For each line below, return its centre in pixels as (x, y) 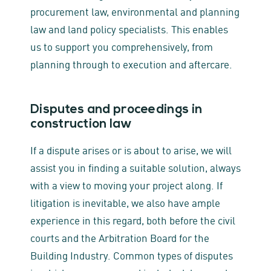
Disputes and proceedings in (116, 110)
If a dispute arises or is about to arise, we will (131, 149)
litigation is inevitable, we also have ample (125, 202)
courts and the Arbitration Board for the (120, 237)
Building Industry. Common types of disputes (132, 255)
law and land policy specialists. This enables (129, 28)
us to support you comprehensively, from (122, 46)
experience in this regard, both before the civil (133, 220)
